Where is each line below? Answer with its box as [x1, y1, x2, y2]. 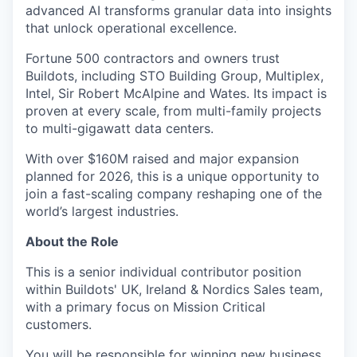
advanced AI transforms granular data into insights [25, 2, 331, 18]
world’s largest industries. [25, 203, 178, 219]
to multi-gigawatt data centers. [25, 120, 214, 136]
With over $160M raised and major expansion [25, 151, 299, 167]
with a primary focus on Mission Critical [25, 299, 265, 315]
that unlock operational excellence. [25, 20, 237, 36]
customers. [25, 316, 92, 332]
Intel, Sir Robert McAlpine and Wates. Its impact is [25, 85, 327, 101]
